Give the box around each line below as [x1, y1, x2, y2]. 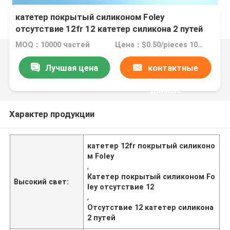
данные [149, 84, 182, 95]
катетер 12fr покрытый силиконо [87, 141, 216, 150]
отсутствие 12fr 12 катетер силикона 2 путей [15, 24, 203, 34]
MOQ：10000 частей [15, 41, 90, 49]
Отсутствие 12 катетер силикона [87, 203, 214, 212]
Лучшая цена [45, 62, 98, 73]
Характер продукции [9, 108, 94, 119]
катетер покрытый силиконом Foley [15, 12, 165, 23]
